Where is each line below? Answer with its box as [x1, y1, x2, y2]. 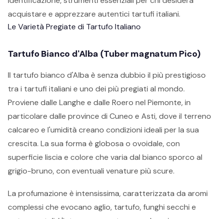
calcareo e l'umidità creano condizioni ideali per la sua [8, 125, 199, 135]
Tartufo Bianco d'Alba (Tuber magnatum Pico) [8, 48, 200, 60]
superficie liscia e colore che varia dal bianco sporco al [8, 152, 202, 162]
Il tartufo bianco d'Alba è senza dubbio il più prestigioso [8, 70, 206, 80]
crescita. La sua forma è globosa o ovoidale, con [8, 138, 180, 149]
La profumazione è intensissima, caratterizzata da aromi [8, 188, 208, 198]
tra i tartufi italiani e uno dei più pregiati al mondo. [8, 84, 185, 94]
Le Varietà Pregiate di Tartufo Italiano [8, 22, 141, 32]
